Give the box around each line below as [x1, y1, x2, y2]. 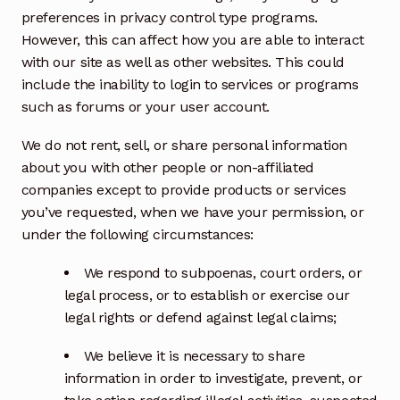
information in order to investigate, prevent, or [63, 369, 362, 387]
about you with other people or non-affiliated [21, 158, 314, 176]
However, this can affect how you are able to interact [21, 31, 364, 49]
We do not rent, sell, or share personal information [21, 136, 347, 154]
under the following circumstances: [21, 225, 254, 243]
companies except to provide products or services [21, 180, 346, 198]
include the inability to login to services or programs [21, 76, 359, 94]
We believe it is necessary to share [83, 346, 305, 364]
